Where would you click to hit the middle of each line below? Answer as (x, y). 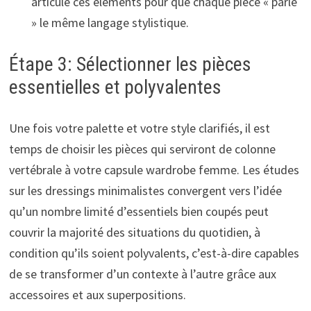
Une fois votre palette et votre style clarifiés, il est (139, 128)
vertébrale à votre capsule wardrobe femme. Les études (154, 169)
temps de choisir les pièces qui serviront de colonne (142, 149)
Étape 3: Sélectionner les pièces (130, 64)
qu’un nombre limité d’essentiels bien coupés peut (138, 211)
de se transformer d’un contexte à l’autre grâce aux (142, 274)
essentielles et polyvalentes (115, 87)
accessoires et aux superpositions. (97, 294)
